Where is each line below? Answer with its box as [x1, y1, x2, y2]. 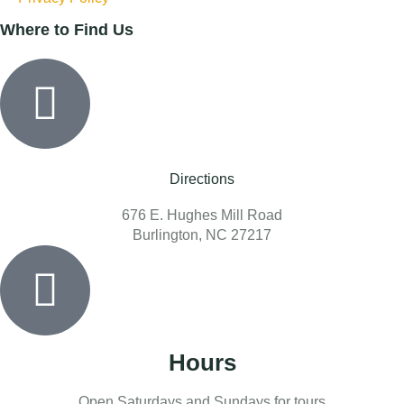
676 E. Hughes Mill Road [122, 207, 282, 223]
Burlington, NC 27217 [133, 226, 271, 243]
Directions [170, 170, 234, 187]
